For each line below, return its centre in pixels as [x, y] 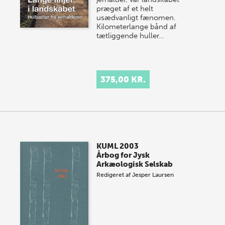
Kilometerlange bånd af [137, 27]
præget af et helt [125, 9]
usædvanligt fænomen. [136, 18]
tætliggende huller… [131, 36]
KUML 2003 [118, 146]
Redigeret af [115, 175]
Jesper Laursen [153, 175]
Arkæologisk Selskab [135, 164]
